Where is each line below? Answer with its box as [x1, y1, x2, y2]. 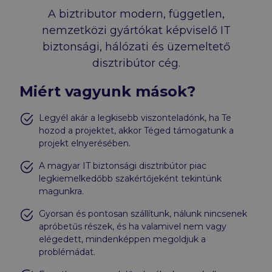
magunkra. [39, 185, 84, 197]
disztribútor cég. [92, 56, 180, 70]
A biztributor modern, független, [47, 7, 225, 21]
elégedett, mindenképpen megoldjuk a [39, 233, 206, 245]
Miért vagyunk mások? [19, 82, 195, 100]
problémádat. [39, 246, 95, 257]
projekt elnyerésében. [39, 137, 131, 149]
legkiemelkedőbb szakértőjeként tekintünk [39, 172, 222, 184]
